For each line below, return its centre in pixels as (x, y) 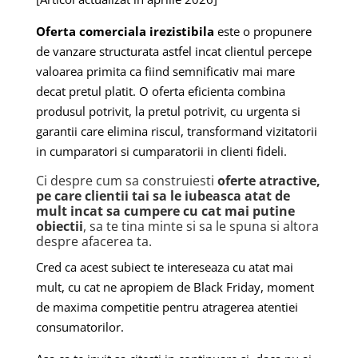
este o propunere (263, 32)
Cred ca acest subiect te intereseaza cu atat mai (164, 267)
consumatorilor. (80, 327)
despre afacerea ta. (93, 242)
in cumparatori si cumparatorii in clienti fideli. (161, 151)
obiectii (59, 227)
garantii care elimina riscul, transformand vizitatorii (176, 131)
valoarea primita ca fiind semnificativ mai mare (165, 72)
